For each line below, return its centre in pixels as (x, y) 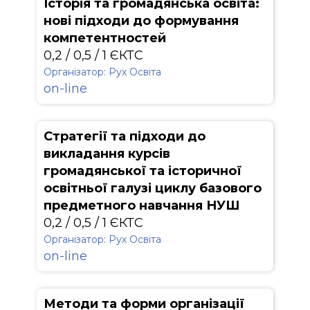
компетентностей (105, 38)
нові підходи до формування (141, 21)
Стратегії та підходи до (125, 136)
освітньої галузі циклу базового (153, 188)
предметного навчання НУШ (142, 206)
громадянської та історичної (143, 171)
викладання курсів (107, 154)
